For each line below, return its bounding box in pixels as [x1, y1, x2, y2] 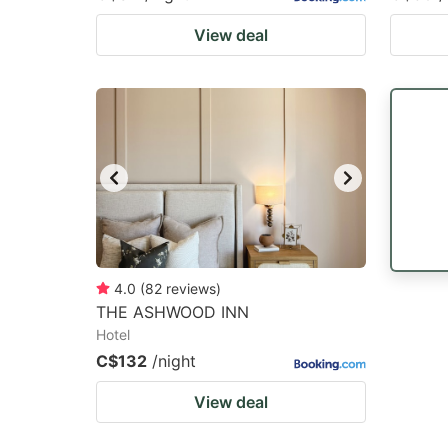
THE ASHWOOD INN [96, 302, 249, 322]
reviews [166, 280, 216, 297]
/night [152, 351, 196, 371]
